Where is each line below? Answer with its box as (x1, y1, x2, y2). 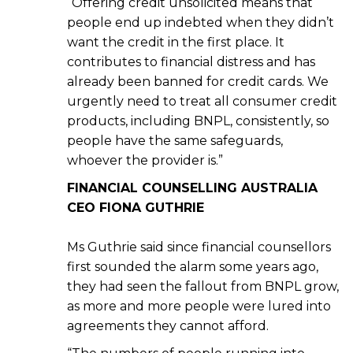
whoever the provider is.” (67, 153, 223, 169)
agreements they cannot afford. (67, 318, 269, 334)
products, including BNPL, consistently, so (67, 113, 329, 129)
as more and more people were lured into (67, 299, 331, 314)
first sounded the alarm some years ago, (67, 259, 318, 275)
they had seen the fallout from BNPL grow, (67, 279, 339, 295)
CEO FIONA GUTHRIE (67, 200, 204, 216)
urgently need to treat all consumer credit (67, 94, 337, 110)
